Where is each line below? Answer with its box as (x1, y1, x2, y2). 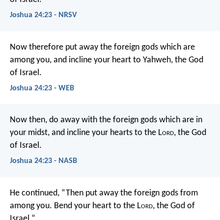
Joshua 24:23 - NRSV (10, 11, 77, 20)
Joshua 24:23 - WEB (10, 84, 74, 92)
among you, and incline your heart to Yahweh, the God (10, 55, 203, 65)
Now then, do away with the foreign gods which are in (10, 115, 202, 125)
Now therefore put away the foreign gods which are (10, 42, 195, 52)
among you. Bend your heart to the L (10, 201, 141, 211)
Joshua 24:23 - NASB (10, 157, 77, 165)
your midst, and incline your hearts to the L (10, 128, 162, 138)
